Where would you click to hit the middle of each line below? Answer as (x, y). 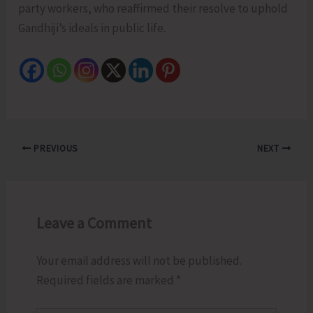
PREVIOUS (54, 148)
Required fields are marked (106, 281)
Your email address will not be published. (139, 261)
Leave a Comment (94, 223)
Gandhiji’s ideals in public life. (92, 28)
